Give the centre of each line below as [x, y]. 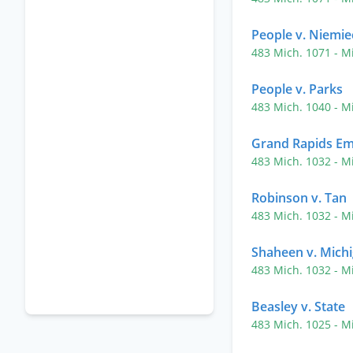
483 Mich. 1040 [293, 107]
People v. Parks [297, 89]
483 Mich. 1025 [293, 324]
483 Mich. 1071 [293, 52]
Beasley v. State [298, 307]
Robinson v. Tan [299, 198]
